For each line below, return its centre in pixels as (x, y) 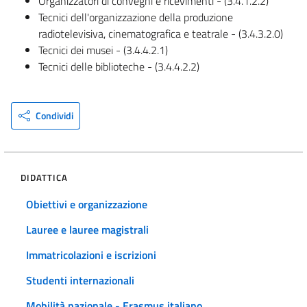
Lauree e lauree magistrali (87, 229)
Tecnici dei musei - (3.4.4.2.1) (103, 50)
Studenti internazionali (80, 280)
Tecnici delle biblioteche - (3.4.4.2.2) (119, 66)
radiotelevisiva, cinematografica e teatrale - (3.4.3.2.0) (161, 33)
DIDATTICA (44, 177)
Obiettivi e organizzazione (87, 204)
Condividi (54, 115)
